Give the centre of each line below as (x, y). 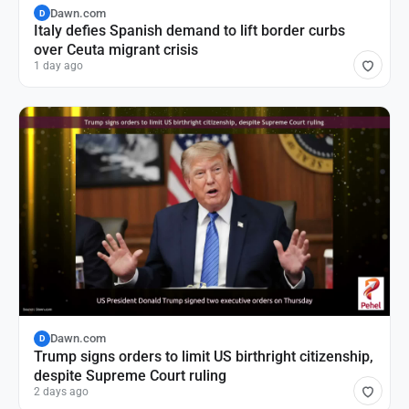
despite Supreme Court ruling (130, 375)
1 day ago (58, 66)
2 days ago (61, 391)
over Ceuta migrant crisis (116, 50)
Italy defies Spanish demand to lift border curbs (189, 31)
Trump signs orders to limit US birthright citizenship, (204, 356)
